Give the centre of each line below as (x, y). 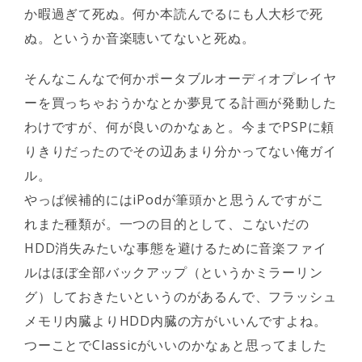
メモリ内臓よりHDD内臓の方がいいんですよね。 (176, 321)
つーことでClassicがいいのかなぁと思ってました (176, 345)
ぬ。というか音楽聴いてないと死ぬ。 (140, 38)
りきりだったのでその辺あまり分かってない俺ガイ (181, 151)
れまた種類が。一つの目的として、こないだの (167, 224)
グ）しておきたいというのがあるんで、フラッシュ (181, 297)
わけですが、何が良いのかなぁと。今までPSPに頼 (180, 127)
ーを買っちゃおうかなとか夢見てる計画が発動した (181, 103)
